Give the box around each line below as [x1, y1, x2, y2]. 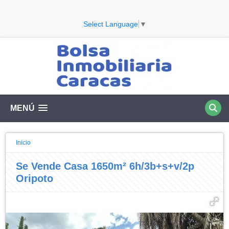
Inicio [16, 139, 31, 146]
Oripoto [16, 172, 53, 184]
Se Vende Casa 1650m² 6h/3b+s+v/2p [16, 160, 194, 172]
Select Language [83, 19, 138, 28]
